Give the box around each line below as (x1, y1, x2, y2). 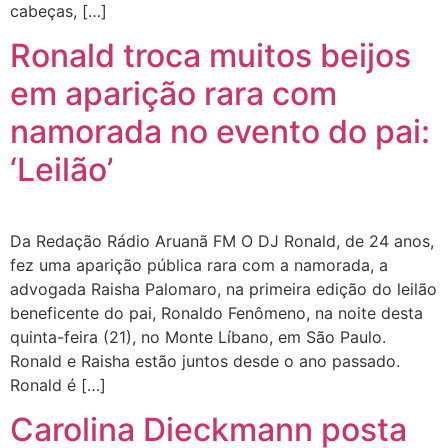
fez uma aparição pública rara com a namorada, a (10, 254, 388, 275)
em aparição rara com (10, 73, 337, 113)
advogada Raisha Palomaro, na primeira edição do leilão (10, 278, 437, 299)
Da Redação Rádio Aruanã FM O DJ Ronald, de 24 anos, (10, 230, 434, 251)
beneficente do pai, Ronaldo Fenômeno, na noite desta (10, 302, 423, 323)
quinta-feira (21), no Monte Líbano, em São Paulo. (10, 326, 386, 347)
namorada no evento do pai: (10, 111, 430, 151)
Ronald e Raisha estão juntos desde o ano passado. (10, 350, 400, 371)
